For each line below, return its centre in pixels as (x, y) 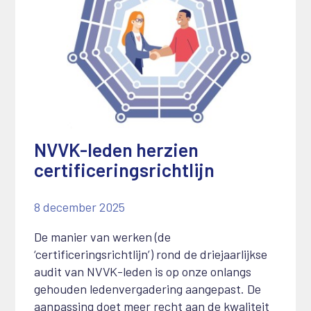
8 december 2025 (79, 207)
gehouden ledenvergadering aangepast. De (147, 289)
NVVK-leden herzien (116, 150)
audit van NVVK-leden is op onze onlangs (142, 272)
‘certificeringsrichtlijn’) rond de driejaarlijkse (150, 254)
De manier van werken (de (102, 237)
